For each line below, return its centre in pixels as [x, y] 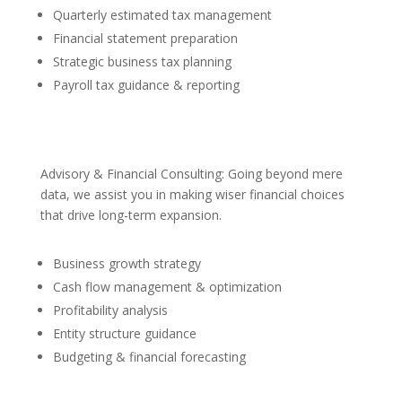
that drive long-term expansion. [131, 215]
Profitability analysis [110, 310]
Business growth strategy [127, 264]
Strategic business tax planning [142, 62]
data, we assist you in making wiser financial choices [192, 195]
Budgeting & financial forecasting [149, 357]
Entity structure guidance [124, 334]
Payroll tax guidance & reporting [146, 85]
